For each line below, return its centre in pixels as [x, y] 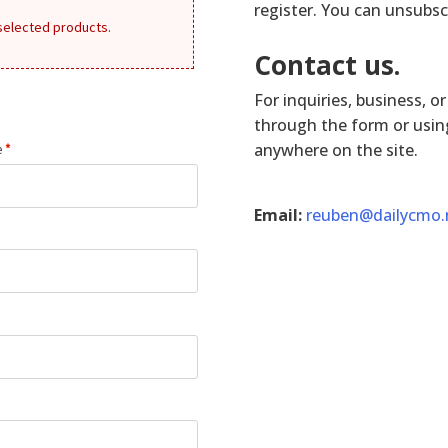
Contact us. [326, 65]
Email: [279, 215]
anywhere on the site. [335, 150]
